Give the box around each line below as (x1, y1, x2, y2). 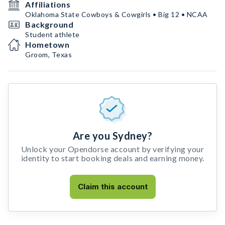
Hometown (25, 40, 69, 49)
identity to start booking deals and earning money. (21, 153, 204, 163)
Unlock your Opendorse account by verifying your (21, 144, 204, 154)
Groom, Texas (25, 50, 72, 59)
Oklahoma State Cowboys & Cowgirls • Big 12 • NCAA (25, 10, 208, 19)
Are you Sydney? (72, 130, 153, 142)
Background (25, 20, 73, 29)
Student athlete (25, 30, 80, 39)
